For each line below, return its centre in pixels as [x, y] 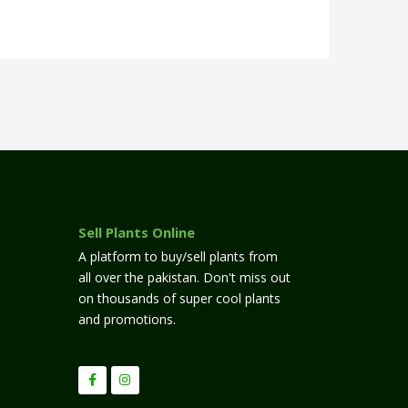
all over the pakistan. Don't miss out [184, 277]
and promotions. [127, 319]
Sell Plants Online [137, 232]
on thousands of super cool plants [179, 298]
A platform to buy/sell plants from [178, 256]
